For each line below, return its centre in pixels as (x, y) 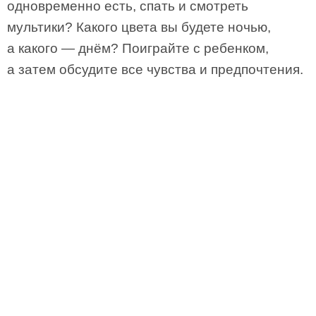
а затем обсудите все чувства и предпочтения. (155, 69)
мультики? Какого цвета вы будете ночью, (139, 27)
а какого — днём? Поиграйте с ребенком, (138, 48)
